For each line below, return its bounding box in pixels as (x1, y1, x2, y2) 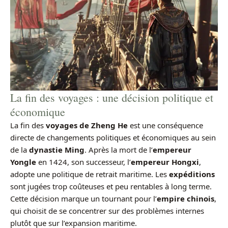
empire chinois (157, 193, 214, 204)
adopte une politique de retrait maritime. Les (10, 169, 169, 180)
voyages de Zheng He (46, 120, 128, 131)
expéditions (169, 169, 215, 180)
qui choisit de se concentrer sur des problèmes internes (10, 206, 204, 216)
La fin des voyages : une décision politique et (10, 90, 213, 105)
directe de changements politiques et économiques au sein (10, 132, 216, 143)
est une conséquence (128, 120, 203, 131)
